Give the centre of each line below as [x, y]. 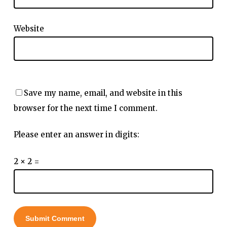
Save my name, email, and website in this [103, 93]
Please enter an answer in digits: [76, 135]
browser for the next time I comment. [85, 108]
